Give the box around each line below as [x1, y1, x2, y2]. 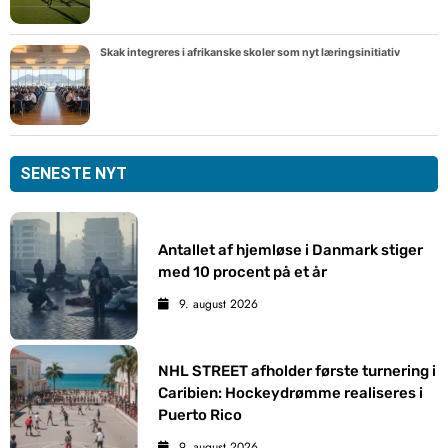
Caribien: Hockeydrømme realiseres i [158, 384, 424, 403]
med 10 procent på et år [158, 262, 328, 281]
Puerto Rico [158, 406, 243, 425]
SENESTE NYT [20, 164, 127, 184]
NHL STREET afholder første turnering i [158, 362, 437, 381]
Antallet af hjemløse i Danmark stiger [158, 240, 424, 259]
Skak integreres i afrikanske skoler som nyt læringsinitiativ [100, 46, 400, 60]
